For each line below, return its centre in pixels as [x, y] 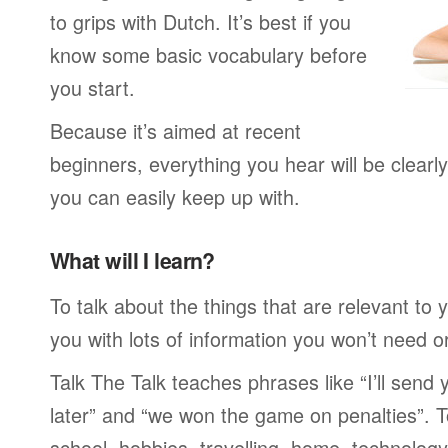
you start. [92, 87]
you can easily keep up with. [175, 196]
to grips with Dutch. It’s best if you [200, 21]
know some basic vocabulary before [208, 54]
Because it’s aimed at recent [175, 130]
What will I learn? [132, 260]
